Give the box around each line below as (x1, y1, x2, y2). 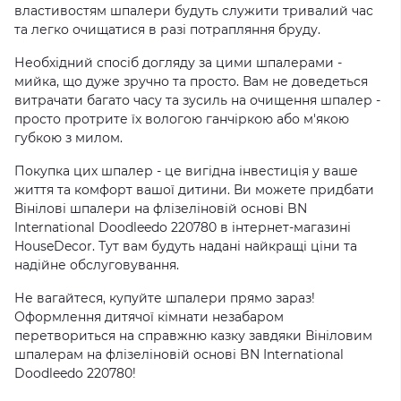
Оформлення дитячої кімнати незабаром (14, 309, 284, 325)
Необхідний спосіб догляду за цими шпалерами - (14, 55, 342, 71)
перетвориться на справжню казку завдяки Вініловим (14, 328, 372, 344)
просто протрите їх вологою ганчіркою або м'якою (14, 111, 349, 127)
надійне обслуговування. (14, 257, 179, 273)
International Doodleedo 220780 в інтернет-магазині (14, 219, 351, 235)
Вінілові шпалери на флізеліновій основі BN (14, 200, 307, 217)
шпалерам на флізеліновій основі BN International (14, 346, 344, 363)
